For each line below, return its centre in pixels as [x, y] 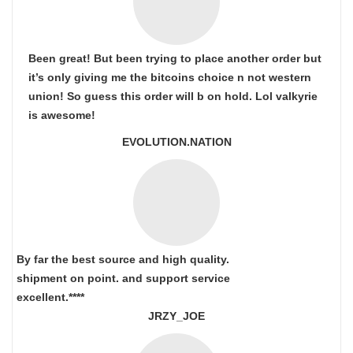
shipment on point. [69, 278]
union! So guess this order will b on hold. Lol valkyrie [173, 96]
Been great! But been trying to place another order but [175, 58]
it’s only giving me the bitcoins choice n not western [170, 77]
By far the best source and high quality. [123, 259]
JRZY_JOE [176, 316]
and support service [176, 278]
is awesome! [62, 115]
